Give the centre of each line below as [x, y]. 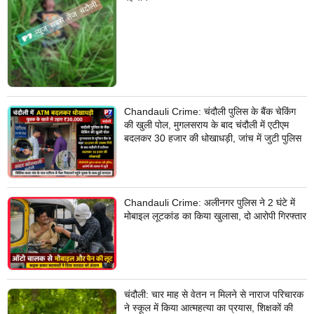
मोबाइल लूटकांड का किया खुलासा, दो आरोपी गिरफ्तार [215, 216]
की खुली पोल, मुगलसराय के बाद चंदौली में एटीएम [206, 125]
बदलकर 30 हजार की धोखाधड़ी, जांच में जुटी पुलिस [212, 138]
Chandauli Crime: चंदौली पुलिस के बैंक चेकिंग [210, 112]
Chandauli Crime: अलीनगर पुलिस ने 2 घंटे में [209, 203]
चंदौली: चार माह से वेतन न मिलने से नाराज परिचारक [213, 294]
